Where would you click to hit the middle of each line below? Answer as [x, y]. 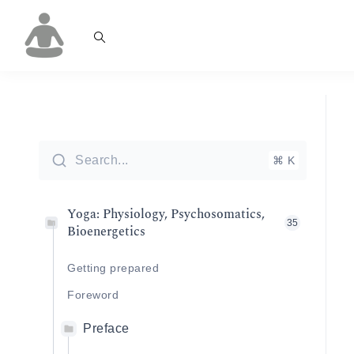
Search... [102, 160]
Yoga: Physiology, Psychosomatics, [166, 214]
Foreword [93, 295]
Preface [106, 328]
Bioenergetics [106, 232]
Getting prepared [113, 268]
